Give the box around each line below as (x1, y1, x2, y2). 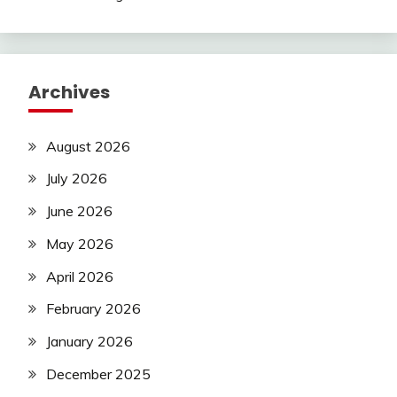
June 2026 (46, 202, 113, 221)
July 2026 (46, 169, 107, 188)
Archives (28, 79, 110, 105)
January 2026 (46, 332, 133, 351)
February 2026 (46, 300, 141, 318)
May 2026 (46, 234, 113, 253)
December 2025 (46, 365, 151, 384)
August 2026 (46, 136, 130, 155)
